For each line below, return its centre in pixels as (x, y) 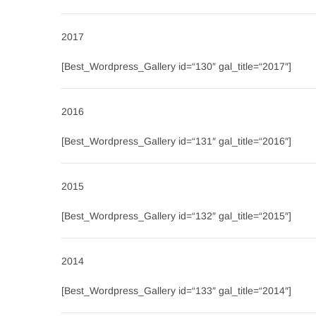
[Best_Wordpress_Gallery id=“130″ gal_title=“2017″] (176, 66)
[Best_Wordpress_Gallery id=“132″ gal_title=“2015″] (176, 216)
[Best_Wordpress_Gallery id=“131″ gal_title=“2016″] (176, 141)
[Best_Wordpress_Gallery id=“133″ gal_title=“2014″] (176, 291)
